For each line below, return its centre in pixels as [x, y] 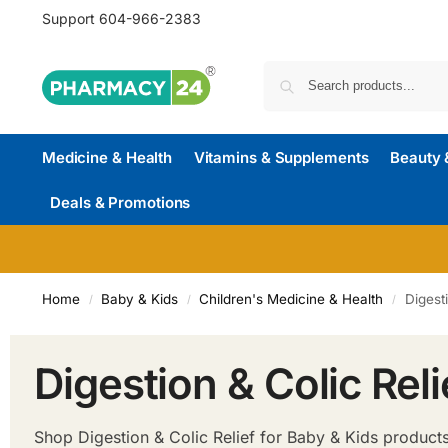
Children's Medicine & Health [291, 299]
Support [70, 18]
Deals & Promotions [120, 202]
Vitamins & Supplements [281, 157]
